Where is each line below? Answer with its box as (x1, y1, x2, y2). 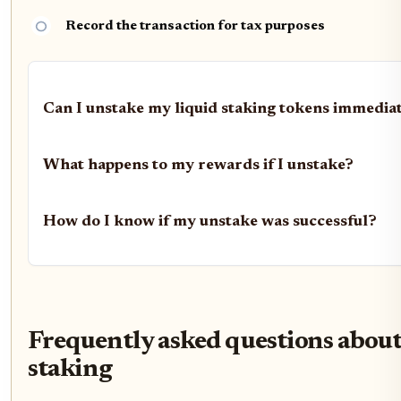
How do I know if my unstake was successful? (43, 214, 377, 231)
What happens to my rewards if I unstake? (43, 158, 354, 175)
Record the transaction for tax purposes (65, 18, 325, 33)
